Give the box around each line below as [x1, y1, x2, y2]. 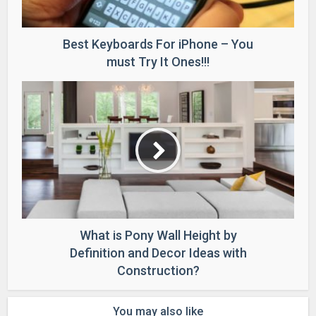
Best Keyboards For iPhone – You [63, 37, 253, 52]
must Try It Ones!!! [107, 54, 209, 70]
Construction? [116, 263, 200, 279]
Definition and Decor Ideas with [69, 245, 247, 261]
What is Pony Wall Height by [79, 228, 237, 243]
